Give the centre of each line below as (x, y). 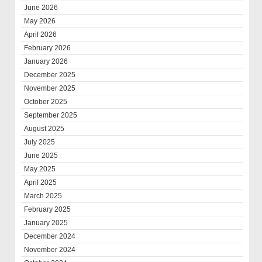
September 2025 (51, 115)
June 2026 (41, 7)
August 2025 (44, 128)
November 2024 (50, 249)
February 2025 (48, 209)
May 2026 (40, 21)
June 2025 (41, 155)
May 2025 (40, 169)
